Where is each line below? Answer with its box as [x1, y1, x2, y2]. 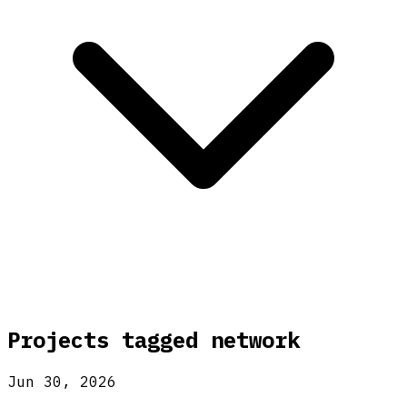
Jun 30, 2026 [7, 372, 116, 391]
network [211, 324, 300, 354]
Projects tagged [7, 324, 211, 354]
